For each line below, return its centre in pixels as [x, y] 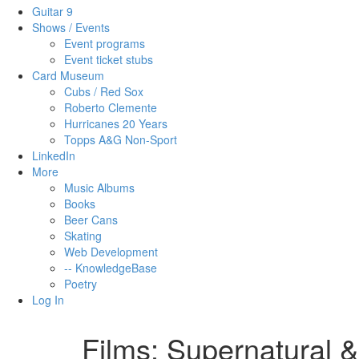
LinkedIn [54, 156]
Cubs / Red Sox [104, 92]
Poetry [81, 284]
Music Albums [99, 188]
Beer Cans [91, 220]
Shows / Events [71, 28]
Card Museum [68, 76]
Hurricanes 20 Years [116, 124]
